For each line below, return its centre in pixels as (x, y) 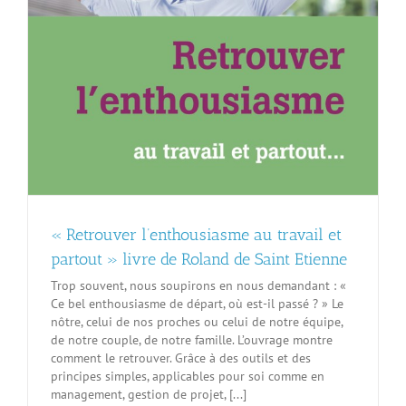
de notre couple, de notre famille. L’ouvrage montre (192, 339)
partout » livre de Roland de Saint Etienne (199, 259)
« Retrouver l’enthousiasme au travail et (196, 234)
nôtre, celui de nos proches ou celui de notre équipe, (197, 321)
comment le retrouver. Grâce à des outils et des (181, 358)
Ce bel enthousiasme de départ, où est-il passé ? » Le (197, 303)
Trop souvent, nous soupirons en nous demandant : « (198, 285)
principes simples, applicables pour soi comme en (188, 376)
